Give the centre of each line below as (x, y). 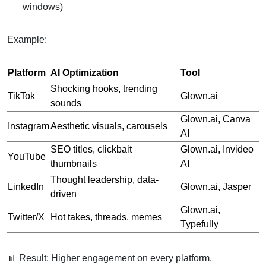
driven (64, 194)
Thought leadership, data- (104, 179)
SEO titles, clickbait (91, 149)
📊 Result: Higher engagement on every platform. (110, 258)
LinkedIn (26, 186)
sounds (66, 103)
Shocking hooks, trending (104, 88)
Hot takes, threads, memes (106, 217)
